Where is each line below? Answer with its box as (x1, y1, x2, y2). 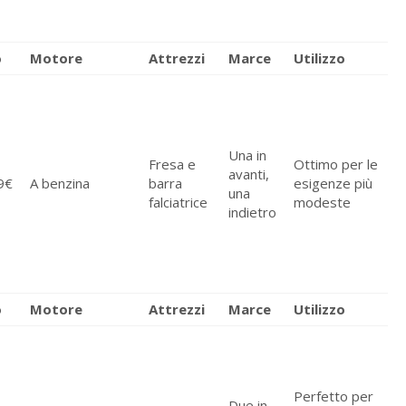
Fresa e (149, 155, 197, 174)
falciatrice (149, 193, 208, 212)
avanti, (228, 165, 270, 184)
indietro (228, 203, 277, 222)
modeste (294, 193, 352, 212)
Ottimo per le (294, 155, 379, 174)
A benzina (30, 174, 91, 193)
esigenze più (294, 174, 373, 193)
